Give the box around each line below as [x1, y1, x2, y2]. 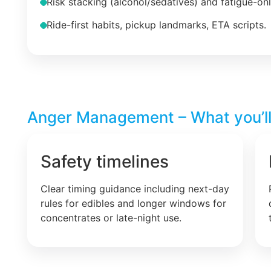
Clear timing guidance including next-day [41, 182, 229, 195]
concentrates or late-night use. [41, 211, 181, 224]
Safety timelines [41, 151, 169, 172]
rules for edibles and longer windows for [41, 197, 226, 209]
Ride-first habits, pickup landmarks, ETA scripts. [47, 19, 266, 31]
